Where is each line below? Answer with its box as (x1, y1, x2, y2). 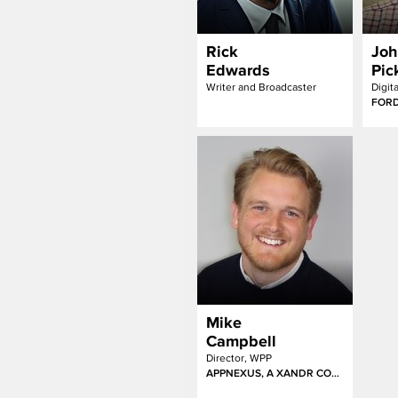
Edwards (206, 61, 270, 79)
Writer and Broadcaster (206, 81, 316, 93)
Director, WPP (206, 352, 272, 364)
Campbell (206, 332, 276, 350)
